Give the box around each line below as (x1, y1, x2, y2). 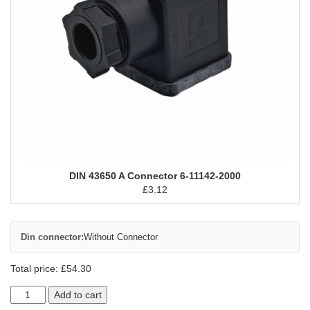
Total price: (10, 263, 61, 274)
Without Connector (84, 232, 158, 242)
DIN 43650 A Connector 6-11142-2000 (69, 170, 241, 181)
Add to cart (53, 289, 102, 300)
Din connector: (21, 232, 84, 242)
